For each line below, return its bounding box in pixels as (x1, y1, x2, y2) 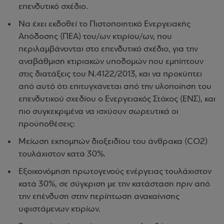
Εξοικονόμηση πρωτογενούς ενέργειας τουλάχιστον (18, 167, 211, 176)
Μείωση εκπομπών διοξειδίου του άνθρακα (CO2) (18, 137, 207, 146)
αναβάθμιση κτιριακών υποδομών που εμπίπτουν (18, 57, 203, 66)
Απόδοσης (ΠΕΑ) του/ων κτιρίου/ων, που (18, 32, 172, 41)
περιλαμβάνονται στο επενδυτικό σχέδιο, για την (18, 44, 198, 54)
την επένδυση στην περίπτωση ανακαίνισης (18, 192, 179, 201)
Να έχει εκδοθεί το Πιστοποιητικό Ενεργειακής (18, 19, 190, 29)
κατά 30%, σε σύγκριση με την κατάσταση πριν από (18, 179, 210, 189)
